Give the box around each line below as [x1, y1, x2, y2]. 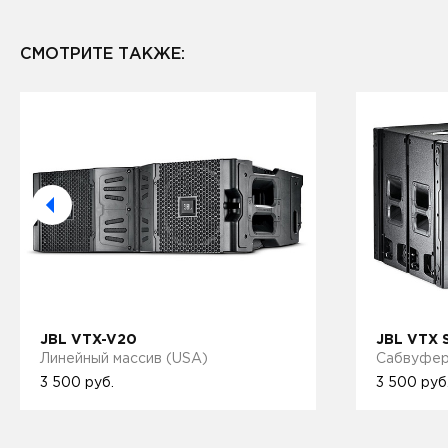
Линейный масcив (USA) [40, 353, 208, 366]
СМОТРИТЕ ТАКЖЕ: [20, 47, 185, 63]
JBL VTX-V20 [40, 334, 137, 347]
